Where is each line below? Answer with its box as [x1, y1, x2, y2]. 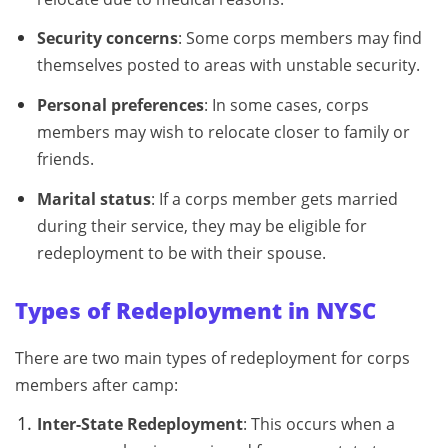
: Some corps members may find [177, 27, 422, 50]
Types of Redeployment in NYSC [15, 295, 376, 325]
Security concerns [36, 27, 178, 50]
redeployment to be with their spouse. [36, 241, 326, 264]
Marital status [36, 187, 151, 210]
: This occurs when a [242, 412, 395, 435]
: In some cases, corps [203, 94, 369, 117]
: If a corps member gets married [150, 187, 398, 210]
